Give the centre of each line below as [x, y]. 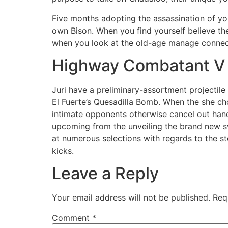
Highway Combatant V [138, 65]
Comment [72, 218]
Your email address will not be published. [131, 198]
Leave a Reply [105, 174]
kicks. [63, 150]
